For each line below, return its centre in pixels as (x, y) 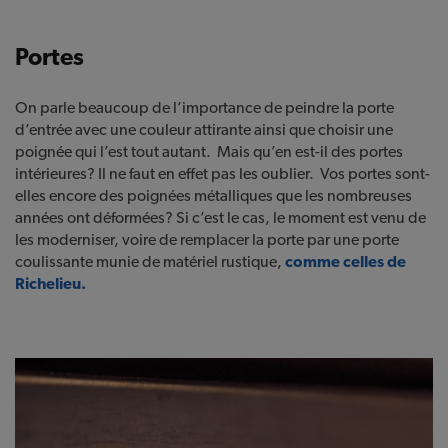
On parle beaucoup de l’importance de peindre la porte (204, 107)
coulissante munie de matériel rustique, (150, 261)
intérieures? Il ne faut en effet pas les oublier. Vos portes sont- (222, 173)
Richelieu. (50, 283)
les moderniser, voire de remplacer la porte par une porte (207, 239)
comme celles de (345, 261)
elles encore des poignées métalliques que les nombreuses (213, 195)
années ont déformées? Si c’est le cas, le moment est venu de (220, 217)
